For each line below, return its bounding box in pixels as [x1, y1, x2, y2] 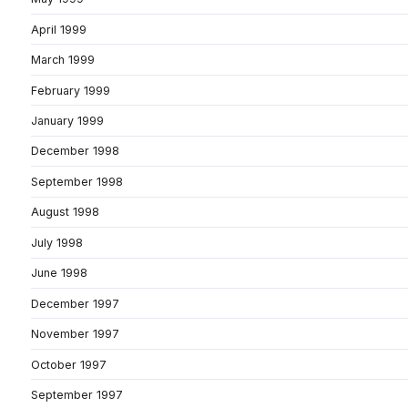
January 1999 [31, 114, 104, 128]
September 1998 [31, 174, 123, 189]
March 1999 [31, 53, 95, 67]
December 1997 [31, 296, 119, 311]
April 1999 [31, 22, 87, 36]
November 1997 [31, 327, 119, 342]
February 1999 [31, 83, 110, 97]
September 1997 [31, 387, 123, 402]
